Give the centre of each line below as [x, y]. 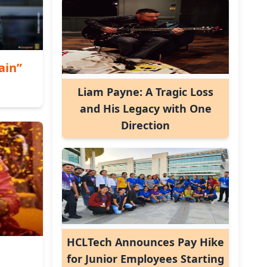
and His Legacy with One [145, 108]
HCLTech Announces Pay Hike [145, 242]
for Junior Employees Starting [145, 259]
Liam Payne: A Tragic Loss [145, 92]
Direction [145, 125]
